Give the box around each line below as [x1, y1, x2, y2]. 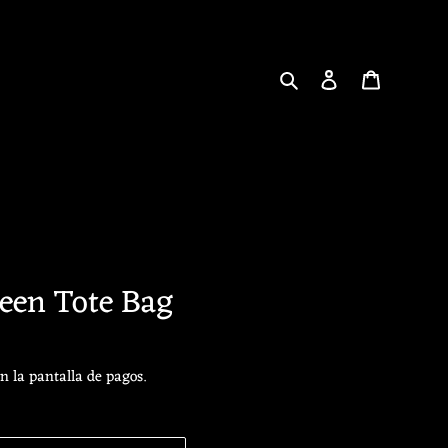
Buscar [301, 65, 350, 93]
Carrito [380, 65, 430, 93]
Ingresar [338, 65, 397, 93]
